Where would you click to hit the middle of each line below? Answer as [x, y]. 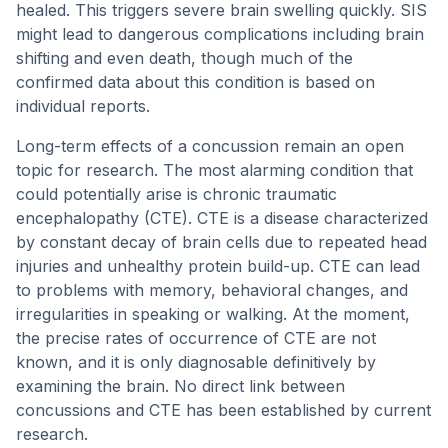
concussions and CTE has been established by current [223, 410]
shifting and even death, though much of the [184, 58]
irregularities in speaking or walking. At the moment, [213, 314]
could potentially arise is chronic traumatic [176, 194]
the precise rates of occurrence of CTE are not [196, 338]
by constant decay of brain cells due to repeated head [221, 242]
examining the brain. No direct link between [180, 386]
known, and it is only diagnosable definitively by [196, 362]
